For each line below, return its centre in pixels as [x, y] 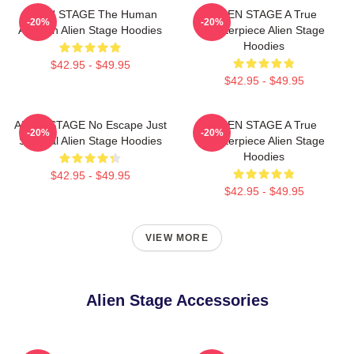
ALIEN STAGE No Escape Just [90, 125]
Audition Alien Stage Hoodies [90, 30]
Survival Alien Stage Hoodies [90, 141]
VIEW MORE [177, 238]
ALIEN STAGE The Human [90, 15]
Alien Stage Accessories [177, 301]
